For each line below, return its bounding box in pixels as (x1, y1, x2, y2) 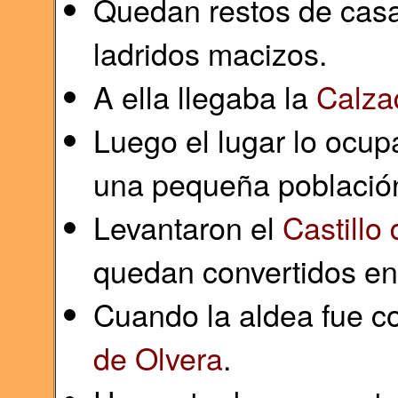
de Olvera (92, 336, 223, 379)
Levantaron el (92, 205, 283, 249)
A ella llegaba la (92, 75, 316, 118)
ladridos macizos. (92, 31, 327, 75)
